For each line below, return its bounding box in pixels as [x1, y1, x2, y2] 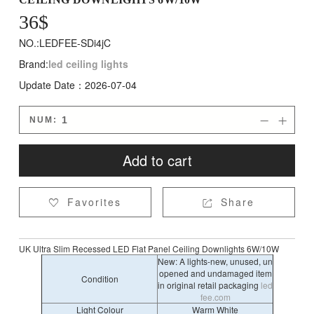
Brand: [18, 57, 48, 71]
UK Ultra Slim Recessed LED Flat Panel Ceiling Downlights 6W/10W [18, 243, 279, 254]
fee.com [200, 291, 231, 303]
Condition [81, 273, 118, 285]
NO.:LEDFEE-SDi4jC [18, 36, 111, 50]
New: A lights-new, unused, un [158, 255, 273, 267]
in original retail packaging [158, 279, 261, 291]
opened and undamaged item [158, 267, 272, 279]
